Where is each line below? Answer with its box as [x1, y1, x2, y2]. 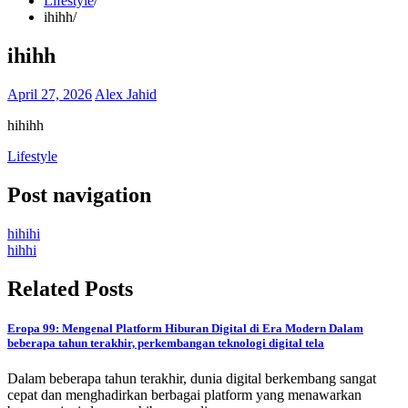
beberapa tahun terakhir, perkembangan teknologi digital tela [7, 335, 324, 350]
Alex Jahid [95, 86, 157, 102]
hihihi [7, 225, 40, 241]
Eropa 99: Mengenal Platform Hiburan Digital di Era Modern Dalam [7, 321, 363, 335]
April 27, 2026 [7, 86, 92, 102]
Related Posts [7, 276, 133, 301]
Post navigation [7, 182, 151, 207]
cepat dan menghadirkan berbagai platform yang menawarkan [7, 386, 362, 403]
